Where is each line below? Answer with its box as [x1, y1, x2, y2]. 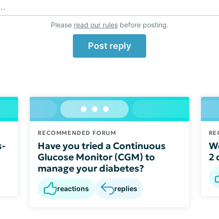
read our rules [73, 21, 118, 29]
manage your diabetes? [38, 162, 145, 174]
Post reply [88, 41, 131, 51]
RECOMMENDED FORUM [38, 129, 116, 136]
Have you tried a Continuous [38, 139, 166, 152]
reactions [57, 184, 89, 193]
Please [50, 21, 74, 29]
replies [114, 184, 138, 193]
